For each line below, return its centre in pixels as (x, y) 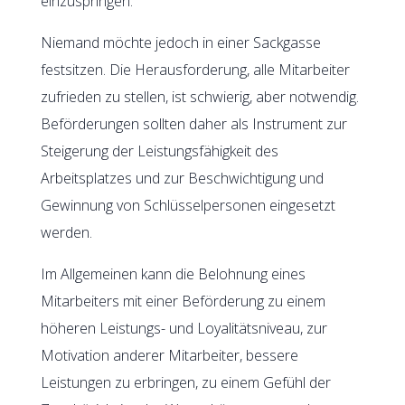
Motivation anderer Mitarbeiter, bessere (169, 355)
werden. (66, 232)
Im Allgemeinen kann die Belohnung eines (173, 273)
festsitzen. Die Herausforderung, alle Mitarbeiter (195, 69)
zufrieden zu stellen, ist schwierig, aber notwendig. (199, 96)
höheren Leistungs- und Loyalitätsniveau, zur (184, 328)
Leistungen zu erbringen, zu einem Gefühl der (185, 382)
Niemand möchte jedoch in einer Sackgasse (180, 42)
